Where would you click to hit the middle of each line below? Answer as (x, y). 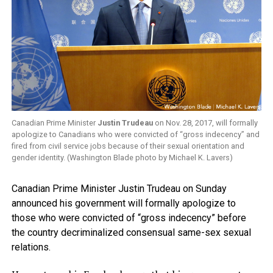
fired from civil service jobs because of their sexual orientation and (128, 146)
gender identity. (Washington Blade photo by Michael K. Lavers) (122, 158)
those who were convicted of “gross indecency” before (129, 218)
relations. (31, 247)
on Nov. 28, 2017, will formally (205, 123)
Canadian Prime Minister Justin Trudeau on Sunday (119, 189)
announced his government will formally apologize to (123, 204)
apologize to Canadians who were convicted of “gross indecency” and (135, 135)
